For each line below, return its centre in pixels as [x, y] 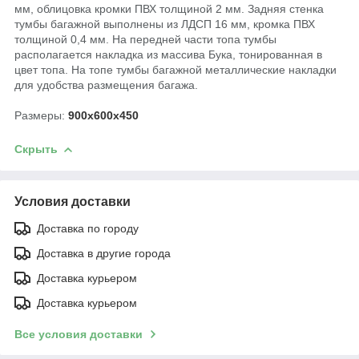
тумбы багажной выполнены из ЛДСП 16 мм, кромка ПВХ [165, 24]
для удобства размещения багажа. [106, 85]
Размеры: [41, 115]
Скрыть [36, 149]
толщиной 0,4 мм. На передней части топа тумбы [145, 39]
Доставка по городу [88, 228]
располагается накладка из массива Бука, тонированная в [168, 54]
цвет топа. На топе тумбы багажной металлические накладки [175, 69]
